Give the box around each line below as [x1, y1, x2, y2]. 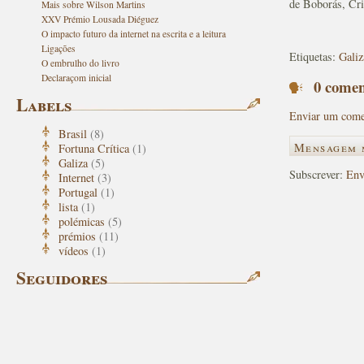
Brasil [58, 125, 87, 141]
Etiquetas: [289, 48, 339, 64]
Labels [16, 91, 72, 117]
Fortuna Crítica [58, 140, 129, 156]
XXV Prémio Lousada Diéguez [41, 13, 158, 26]
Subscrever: [289, 167, 346, 183]
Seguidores [16, 264, 108, 290]
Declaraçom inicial [41, 71, 111, 84]
